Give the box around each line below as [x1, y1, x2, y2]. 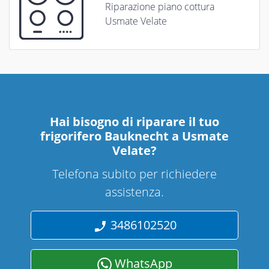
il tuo [189, 113, 219, 130]
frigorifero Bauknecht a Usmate [40, 127, 229, 144]
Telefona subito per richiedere [52, 165, 217, 182]
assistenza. [105, 183, 164, 200]
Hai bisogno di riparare [50, 113, 189, 130]
